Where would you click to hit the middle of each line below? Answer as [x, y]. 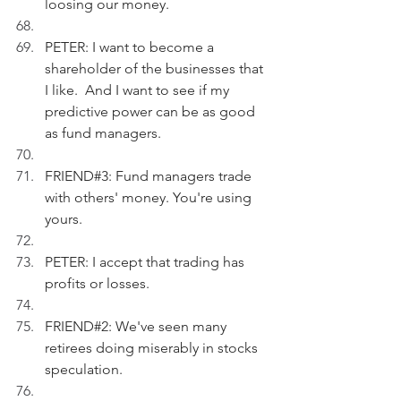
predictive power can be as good [152, 111]
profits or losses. [97, 283]
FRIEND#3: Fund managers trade [150, 176]
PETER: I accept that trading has [146, 262]
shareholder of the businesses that [156, 68]
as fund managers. [103, 133]
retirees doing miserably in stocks [153, 348]
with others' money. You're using [150, 197]
